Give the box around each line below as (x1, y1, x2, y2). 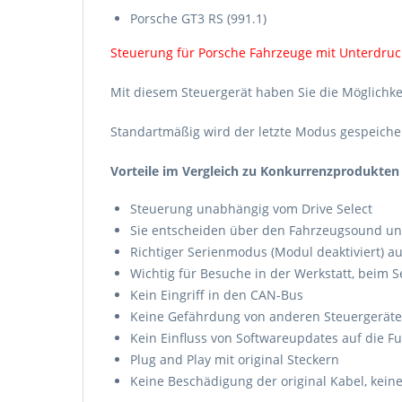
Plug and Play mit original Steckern (130, 351, 339, 368)
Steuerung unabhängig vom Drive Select (130, 200, 372, 217)
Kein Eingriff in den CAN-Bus (130, 286, 303, 303)
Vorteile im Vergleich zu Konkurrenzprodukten (110, 162, 399, 179)
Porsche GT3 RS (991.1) (130, 10, 267, 27)
